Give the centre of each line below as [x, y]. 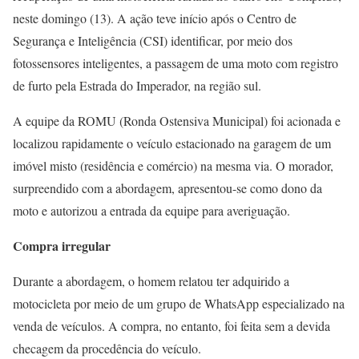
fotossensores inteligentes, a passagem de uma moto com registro [175, 63]
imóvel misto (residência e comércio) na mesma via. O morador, [173, 165]
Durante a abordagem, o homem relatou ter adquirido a [151, 281]
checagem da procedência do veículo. [107, 348]
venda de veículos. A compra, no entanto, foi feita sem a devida [171, 326]
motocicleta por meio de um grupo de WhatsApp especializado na [179, 303]
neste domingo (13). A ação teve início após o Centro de [155, 18]
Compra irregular [62, 246]
